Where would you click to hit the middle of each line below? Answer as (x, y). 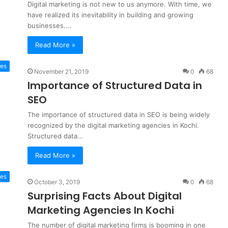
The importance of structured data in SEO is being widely (119, 115)
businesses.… (49, 25)
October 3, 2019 (57, 182)
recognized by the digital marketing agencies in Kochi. (113, 125)
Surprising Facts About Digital (105, 196)
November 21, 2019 (61, 72)
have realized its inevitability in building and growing (110, 15)
